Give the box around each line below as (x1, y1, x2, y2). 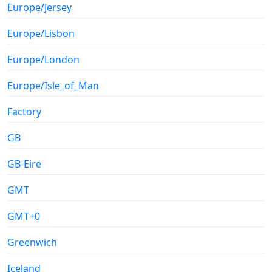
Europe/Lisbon (7, 27, 75, 41)
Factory (7, 105, 41, 119)
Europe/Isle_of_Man (7, 79, 99, 93)
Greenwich (7, 236, 57, 250)
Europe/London (7, 53, 80, 67)
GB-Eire (7, 157, 41, 171)
